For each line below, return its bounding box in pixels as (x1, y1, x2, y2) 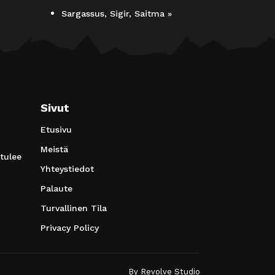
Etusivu (41, 125, 72, 134)
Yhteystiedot (41, 164, 94, 174)
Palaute (41, 184, 72, 193)
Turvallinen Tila (41, 203, 107, 213)
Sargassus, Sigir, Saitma (61, 9, 168, 18)
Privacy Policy (41, 223, 99, 233)
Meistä (41, 144, 68, 154)
